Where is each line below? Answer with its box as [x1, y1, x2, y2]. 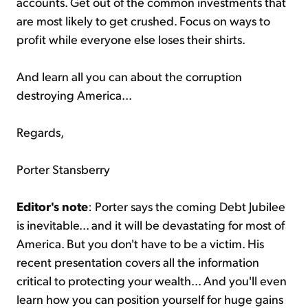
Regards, [16, 123, 64, 140]
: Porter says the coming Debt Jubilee [88, 197, 285, 214]
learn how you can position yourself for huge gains [16, 290, 283, 307]
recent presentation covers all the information [16, 253, 259, 269]
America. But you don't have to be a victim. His [16, 234, 264, 251]
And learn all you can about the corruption [16, 67, 242, 84]
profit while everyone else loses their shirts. [16, 30, 245, 47]
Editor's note [16, 197, 88, 214]
